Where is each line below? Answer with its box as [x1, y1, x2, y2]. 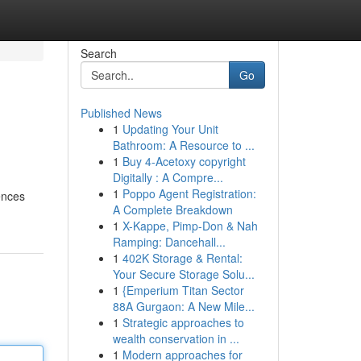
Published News [80, 105, 162, 121]
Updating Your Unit [122, 121, 218, 137]
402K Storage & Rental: [122, 250, 243, 266]
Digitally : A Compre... [112, 169, 223, 185]
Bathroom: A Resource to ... [112, 137, 255, 153]
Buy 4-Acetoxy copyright [122, 153, 246, 169]
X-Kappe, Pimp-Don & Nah [122, 218, 258, 234]
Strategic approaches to [122, 314, 244, 330]
